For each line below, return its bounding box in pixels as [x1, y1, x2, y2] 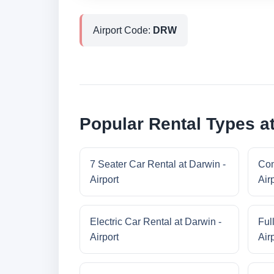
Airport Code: [93, 25, 153, 36]
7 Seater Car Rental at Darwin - [90, 159, 226, 170]
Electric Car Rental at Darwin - [90, 217, 221, 228]
